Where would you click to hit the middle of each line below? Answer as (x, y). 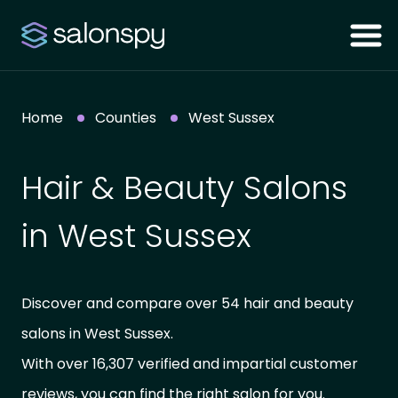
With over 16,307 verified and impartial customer (190, 364)
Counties (126, 118)
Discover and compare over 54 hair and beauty (187, 303)
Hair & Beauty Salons (184, 188)
